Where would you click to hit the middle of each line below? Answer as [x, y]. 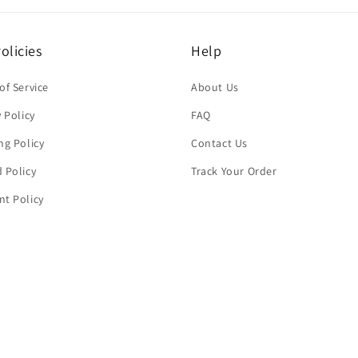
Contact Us [219, 143]
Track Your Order [234, 171]
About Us [215, 87]
